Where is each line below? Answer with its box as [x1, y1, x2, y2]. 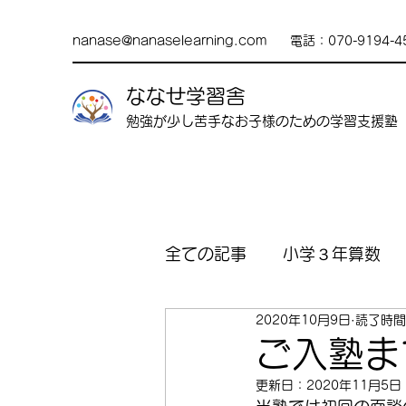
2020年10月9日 [256, 313, 351, 326]
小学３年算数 [283, 245, 381, 262]
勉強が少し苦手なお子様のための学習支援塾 [126, 114, 398, 128]
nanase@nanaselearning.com [72, 34, 267, 47]
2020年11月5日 [306, 379, 401, 391]
